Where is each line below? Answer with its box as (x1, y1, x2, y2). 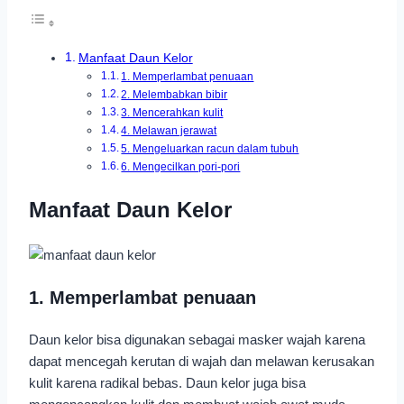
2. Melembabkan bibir (121, 88, 228, 101)
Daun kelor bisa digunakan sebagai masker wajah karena (29, 331, 365, 347)
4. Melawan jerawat (121, 124, 217, 137)
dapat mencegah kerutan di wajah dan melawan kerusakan (29, 353, 374, 369)
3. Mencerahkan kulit (121, 106, 224, 119)
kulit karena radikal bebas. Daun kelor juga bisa (29, 374, 306, 390)
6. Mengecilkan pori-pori (121, 161, 241, 173)
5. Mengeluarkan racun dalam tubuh (121, 142, 299, 155)
